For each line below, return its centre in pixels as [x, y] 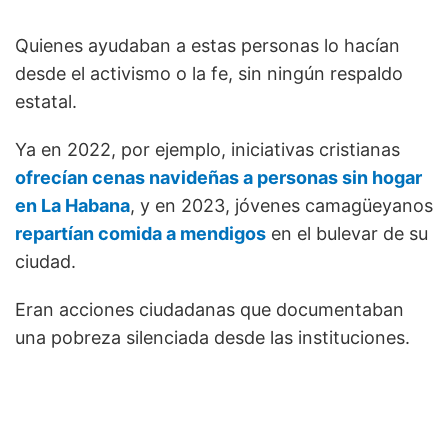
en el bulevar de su [347, 233]
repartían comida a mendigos [140, 233]
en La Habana [72, 205]
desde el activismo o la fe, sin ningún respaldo [209, 73]
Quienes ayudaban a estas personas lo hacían [207, 45]
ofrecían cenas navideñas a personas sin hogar [218, 177]
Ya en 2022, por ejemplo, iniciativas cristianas [207, 149]
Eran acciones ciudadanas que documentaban [209, 309]
